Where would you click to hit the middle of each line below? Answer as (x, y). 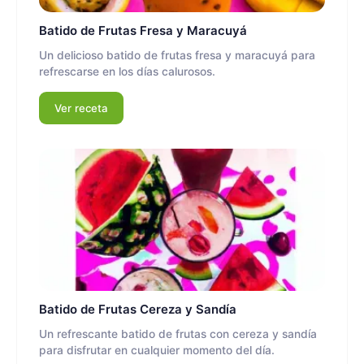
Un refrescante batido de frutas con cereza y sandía (178, 334)
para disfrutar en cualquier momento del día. (157, 350)
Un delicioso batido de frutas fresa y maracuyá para (177, 56)
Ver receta (81, 108)
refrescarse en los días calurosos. (127, 72)
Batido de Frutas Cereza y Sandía (138, 309)
